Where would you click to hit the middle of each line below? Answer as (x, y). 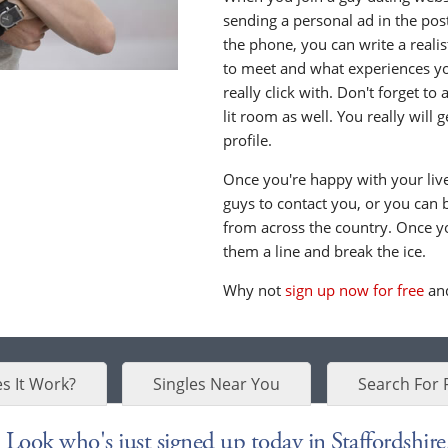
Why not (254, 290)
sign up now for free (355, 290)
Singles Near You (217, 384)
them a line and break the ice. (325, 251)
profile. (248, 140)
